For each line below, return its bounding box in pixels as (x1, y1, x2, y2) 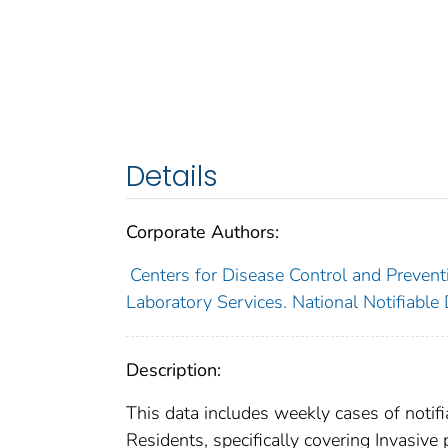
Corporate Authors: (126, 220, 279, 245)
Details (126, 157, 218, 197)
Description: (126, 358, 221, 383)
